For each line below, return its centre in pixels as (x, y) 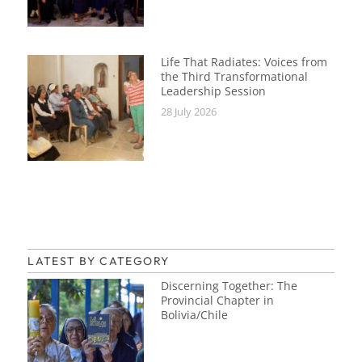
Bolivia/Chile (195, 314)
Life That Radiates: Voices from (244, 61)
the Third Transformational (235, 76)
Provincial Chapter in (218, 300)
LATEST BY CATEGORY (99, 261)
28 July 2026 (189, 111)
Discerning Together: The (229, 285)
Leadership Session (214, 90)
